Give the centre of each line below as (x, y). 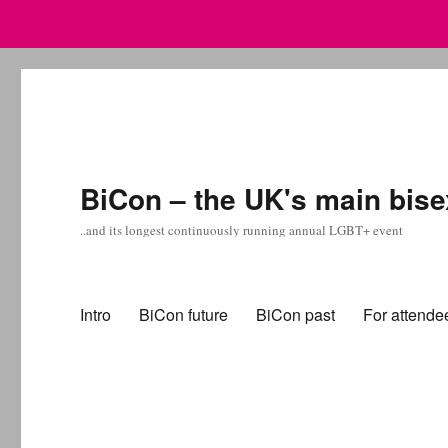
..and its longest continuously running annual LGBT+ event (242, 230)
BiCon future (184, 314)
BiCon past (296, 314)
